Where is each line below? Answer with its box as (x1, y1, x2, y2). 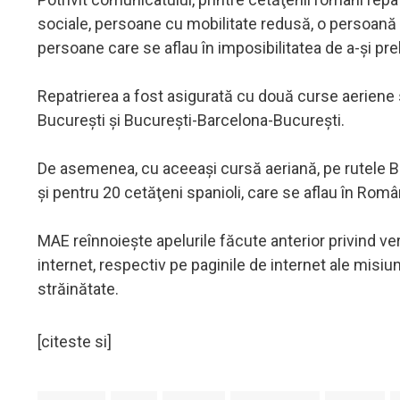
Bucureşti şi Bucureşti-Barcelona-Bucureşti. (37, 110, 345, 129)
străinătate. (37, 279, 119, 298)
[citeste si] (37, 331, 112, 351)
